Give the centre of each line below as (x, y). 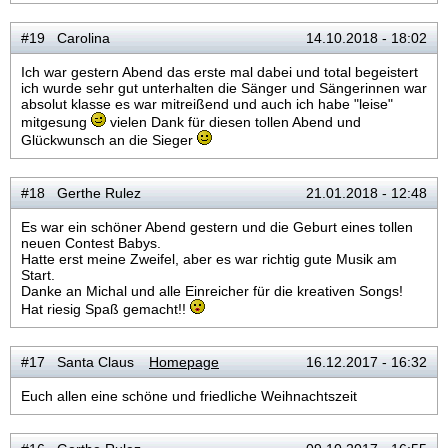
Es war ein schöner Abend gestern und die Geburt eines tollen (217, 227)
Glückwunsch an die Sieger (109, 140)
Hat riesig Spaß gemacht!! (105, 309)
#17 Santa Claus (77, 362)
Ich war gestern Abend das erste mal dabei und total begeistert (219, 72)
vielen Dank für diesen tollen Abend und (233, 122)
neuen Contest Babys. (91, 243)
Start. (38, 275)
